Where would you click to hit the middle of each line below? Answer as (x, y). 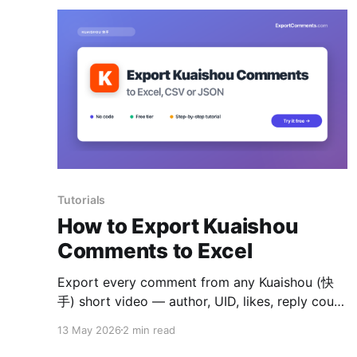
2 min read (149, 330)
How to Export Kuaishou (178, 226)
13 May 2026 (89, 330)
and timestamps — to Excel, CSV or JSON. (186, 320)
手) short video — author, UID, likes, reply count (202, 301)
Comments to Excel (155, 250)
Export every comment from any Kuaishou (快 (196, 282)
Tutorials (82, 199)
